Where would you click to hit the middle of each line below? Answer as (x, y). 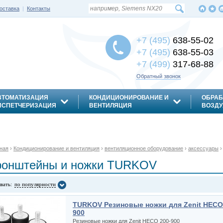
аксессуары (203, 148)
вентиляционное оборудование (144, 148)
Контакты (39, 8)
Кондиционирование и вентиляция (56, 148)
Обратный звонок (159, 76)
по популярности (35, 184)
